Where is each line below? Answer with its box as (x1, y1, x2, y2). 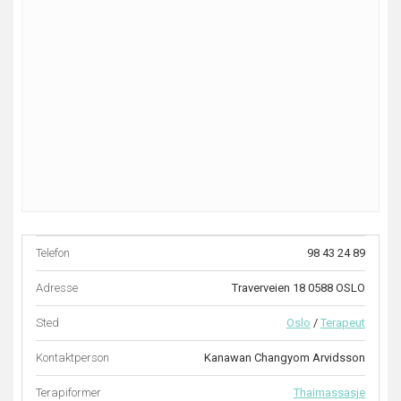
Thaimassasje (294, 386, 365, 399)
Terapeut (320, 316, 365, 329)
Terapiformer (36, 386, 101, 399)
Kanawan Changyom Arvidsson (204, 351, 365, 364)
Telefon (36, 246, 70, 260)
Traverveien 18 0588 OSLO (232, 281, 365, 294)
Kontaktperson (36, 351, 109, 364)
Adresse (36, 281, 78, 294)
